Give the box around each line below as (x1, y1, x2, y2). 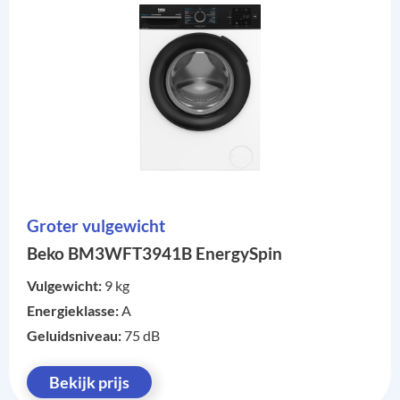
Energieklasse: (27, 302, 121, 320)
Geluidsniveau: (27, 327, 124, 345)
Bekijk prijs (49, 372, 129, 393)
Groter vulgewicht (27, 215, 165, 237)
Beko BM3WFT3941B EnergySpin (27, 243, 282, 264)
